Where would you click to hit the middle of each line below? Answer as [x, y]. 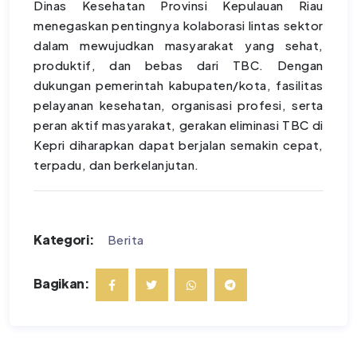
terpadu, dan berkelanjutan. [116, 165]
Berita [126, 240]
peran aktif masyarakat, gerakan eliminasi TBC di [178, 125]
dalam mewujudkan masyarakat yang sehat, [178, 45]
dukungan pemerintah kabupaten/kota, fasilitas [178, 85]
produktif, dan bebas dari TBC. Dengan [178, 65]
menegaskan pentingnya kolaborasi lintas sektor [178, 25]
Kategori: [64, 240]
